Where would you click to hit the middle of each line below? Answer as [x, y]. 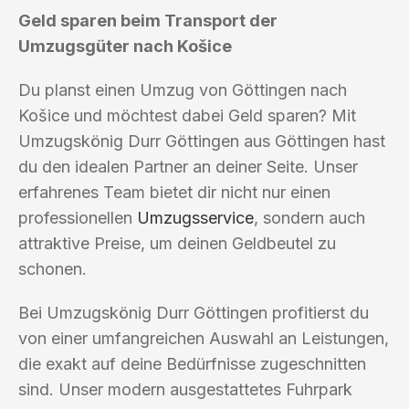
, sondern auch [309, 217]
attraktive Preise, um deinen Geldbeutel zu [177, 243]
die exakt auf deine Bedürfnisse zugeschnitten [192, 363]
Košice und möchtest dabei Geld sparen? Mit [187, 115]
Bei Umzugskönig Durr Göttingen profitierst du [194, 312]
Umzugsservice [195, 217]
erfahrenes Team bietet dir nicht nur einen [174, 192]
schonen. [52, 268]
